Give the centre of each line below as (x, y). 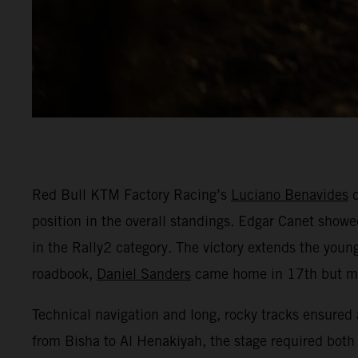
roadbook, (64, 273)
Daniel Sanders (144, 273)
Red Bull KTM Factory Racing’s (131, 194)
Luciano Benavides (290, 194)
